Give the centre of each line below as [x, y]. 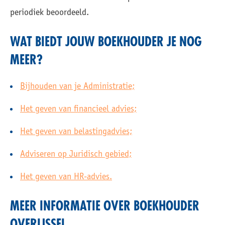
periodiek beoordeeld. [49, 13]
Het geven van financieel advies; [78, 109]
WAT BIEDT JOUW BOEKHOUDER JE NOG [106, 42]
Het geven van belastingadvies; [76, 132]
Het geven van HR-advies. [66, 177]
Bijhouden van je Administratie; [77, 87]
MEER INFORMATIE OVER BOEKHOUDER [105, 206]
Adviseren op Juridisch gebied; [76, 155]
